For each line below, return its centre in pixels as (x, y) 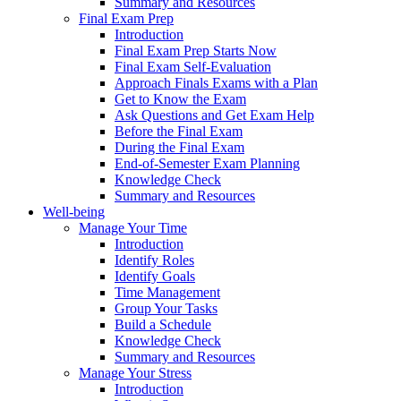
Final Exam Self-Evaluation (193, 66)
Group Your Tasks (166, 308)
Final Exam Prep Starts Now (196, 50)
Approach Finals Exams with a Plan (216, 82)
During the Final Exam (179, 147)
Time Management (167, 292)
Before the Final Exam (179, 131)
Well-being (74, 211)
